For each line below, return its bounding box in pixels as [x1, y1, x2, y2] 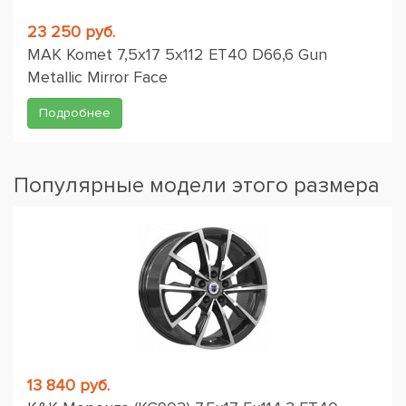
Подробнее [39, 105, 111, 121]
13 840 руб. [27, 375, 110, 395]
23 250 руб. [27, 22, 115, 42]
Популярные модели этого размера [14, 172, 380, 198]
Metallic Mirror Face [27, 67, 168, 87]
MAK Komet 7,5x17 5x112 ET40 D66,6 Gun [27, 44, 327, 64]
